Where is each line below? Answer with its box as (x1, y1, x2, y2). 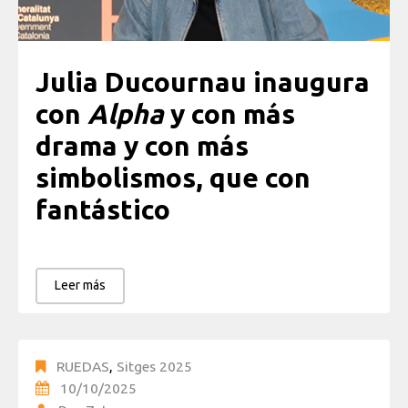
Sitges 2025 (117, 357, 192, 374)
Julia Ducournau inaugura (36, 66, 370, 98)
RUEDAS (56, 357, 109, 374)
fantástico (36, 194, 170, 226)
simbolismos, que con (36, 162, 311, 194)
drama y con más (36, 130, 249, 162)
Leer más (55, 277, 106, 292)
